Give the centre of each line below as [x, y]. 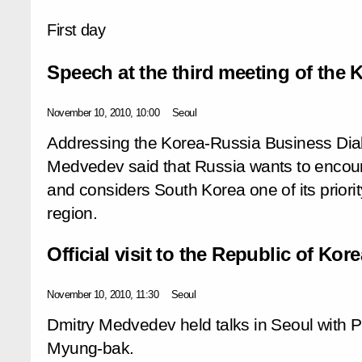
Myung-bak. [90, 348]
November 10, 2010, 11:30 [103, 294]
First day [76, 29]
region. [72, 213]
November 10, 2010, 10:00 [103, 112]
